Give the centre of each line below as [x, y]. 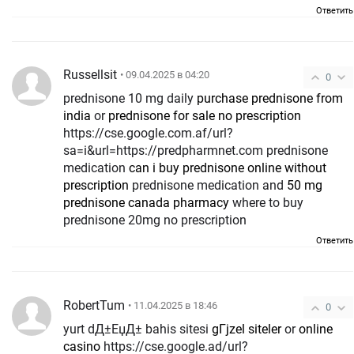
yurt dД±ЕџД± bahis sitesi [137, 330]
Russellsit [90, 75]
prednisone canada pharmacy [146, 203]
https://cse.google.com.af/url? [148, 134]
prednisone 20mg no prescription [155, 220]
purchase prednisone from [270, 99]
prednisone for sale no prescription [205, 116]
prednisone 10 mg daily [130, 99]
